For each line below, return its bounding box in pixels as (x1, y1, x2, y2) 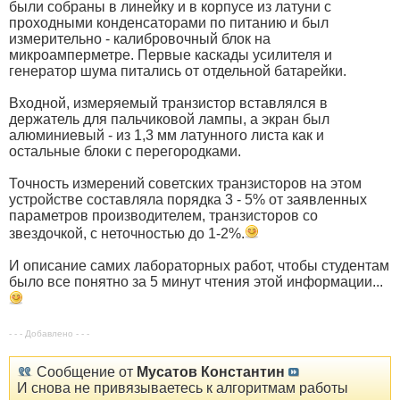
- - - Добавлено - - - (9, 328, 89, 338)
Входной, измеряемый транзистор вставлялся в (9, 95, 328, 111)
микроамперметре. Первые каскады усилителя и (9, 46, 332, 62)
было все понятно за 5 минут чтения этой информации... (9, 273, 383, 289)
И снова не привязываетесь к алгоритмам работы (17, 379, 348, 396)
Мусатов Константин (137, 363, 285, 379)
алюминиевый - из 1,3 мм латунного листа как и (9, 127, 324, 143)
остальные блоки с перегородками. (9, 143, 241, 159)
